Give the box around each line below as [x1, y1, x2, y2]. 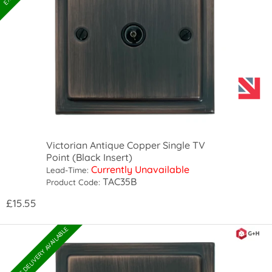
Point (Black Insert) [46, 151, 133, 164]
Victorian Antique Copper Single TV [46, 139, 206, 152]
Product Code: [46, 177, 101, 188]
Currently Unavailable [91, 163, 190, 176]
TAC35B [100, 175, 137, 188]
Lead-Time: [46, 165, 89, 175]
